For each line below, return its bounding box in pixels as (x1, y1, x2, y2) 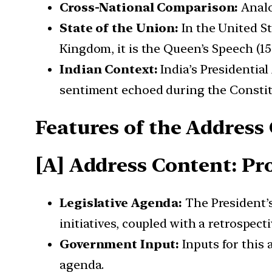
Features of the (35, 115, 182, 139)
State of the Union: (59, 21, 179, 36)
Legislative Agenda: (59, 195, 183, 210)
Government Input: (59, 236, 180, 251)
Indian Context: (59, 62, 158, 77)
